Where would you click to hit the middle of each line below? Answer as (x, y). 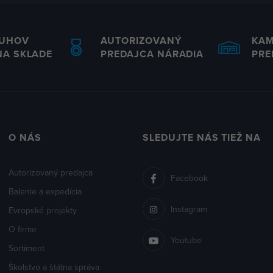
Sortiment (27, 248)
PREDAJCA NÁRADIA (152, 54)
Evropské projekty (43, 210)
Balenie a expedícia (45, 191)
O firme (23, 229)
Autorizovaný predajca (51, 172)
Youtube (186, 240)
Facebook (189, 178)
